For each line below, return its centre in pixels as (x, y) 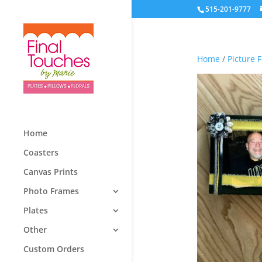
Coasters (41, 152)
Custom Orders (54, 249)
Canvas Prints (51, 172)
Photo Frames (51, 191)
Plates (36, 210)
